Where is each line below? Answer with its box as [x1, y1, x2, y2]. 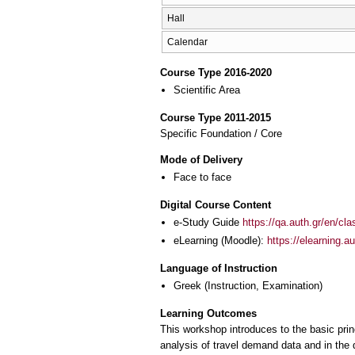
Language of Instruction [160, 262, 277, 275]
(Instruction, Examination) [201, 280, 323, 292]
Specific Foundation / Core [160, 128, 282, 140]
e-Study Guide [174, 216, 242, 229]
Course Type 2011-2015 [160, 112, 271, 124]
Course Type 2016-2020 [160, 67, 272, 79]
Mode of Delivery [160, 154, 242, 166]
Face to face [174, 171, 231, 184]
